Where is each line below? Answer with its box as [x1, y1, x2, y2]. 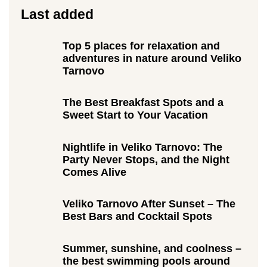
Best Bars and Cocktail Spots [63, 210, 212, 222]
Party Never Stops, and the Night [63, 153, 229, 166]
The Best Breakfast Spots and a [63, 97, 223, 108]
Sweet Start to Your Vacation [63, 109, 208, 121]
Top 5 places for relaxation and [63, 39, 220, 52]
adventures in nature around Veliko [63, 52, 241, 64]
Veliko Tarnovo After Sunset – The [63, 198, 235, 210]
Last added [21, 7, 94, 22]
